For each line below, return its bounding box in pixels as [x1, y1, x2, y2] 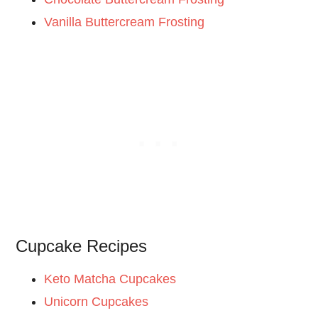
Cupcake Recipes [16, 236, 148, 256]
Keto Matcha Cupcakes [44, 271, 177, 286]
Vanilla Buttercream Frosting [44, 14, 205, 29]
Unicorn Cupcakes [44, 294, 149, 309]
